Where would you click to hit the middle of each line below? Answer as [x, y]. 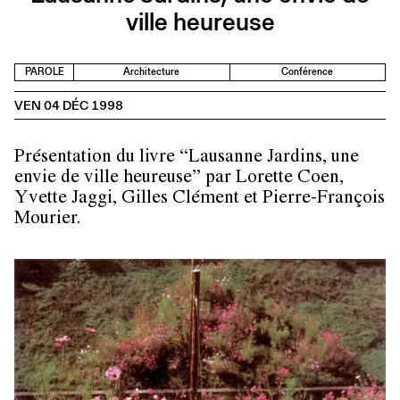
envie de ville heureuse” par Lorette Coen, [179, 179]
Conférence [308, 71]
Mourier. [47, 221]
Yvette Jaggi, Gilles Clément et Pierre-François [200, 200]
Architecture [152, 71]
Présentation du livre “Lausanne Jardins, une [187, 159]
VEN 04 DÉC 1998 [69, 106]
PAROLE [44, 71]
